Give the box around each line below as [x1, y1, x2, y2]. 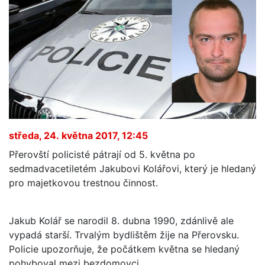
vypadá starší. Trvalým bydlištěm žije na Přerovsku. [9, 228, 239, 241]
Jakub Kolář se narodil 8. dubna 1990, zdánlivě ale [9, 214, 234, 227]
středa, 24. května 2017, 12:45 [9, 129, 148, 141]
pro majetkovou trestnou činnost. [9, 176, 158, 189]
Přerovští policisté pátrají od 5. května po [9, 148, 195, 160]
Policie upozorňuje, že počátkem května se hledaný [9, 243, 240, 255]
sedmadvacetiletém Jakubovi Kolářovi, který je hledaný [9, 162, 256, 174]
